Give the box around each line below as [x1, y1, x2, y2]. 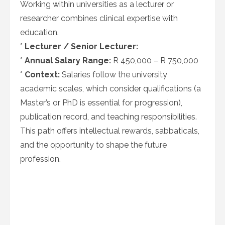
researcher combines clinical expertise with [20, 14, 178, 23]
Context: [25, 70, 60, 79]
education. [20, 28, 59, 37]
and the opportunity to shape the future [20, 140, 167, 150]
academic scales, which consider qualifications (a [20, 84, 201, 93]
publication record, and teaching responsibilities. [20, 112, 197, 122]
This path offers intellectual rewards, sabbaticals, [20, 126, 199, 136]
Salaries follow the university [60, 70, 167, 79]
